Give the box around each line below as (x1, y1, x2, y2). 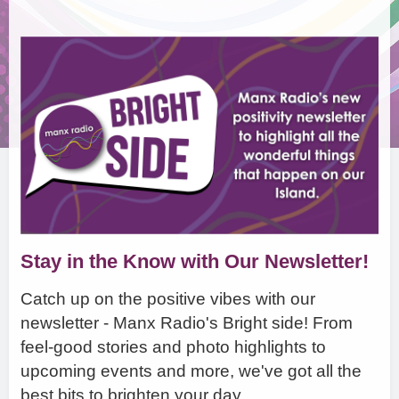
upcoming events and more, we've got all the (20, 361, 362, 380)
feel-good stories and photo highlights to (20, 337, 327, 356)
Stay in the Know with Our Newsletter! (20, 249, 370, 273)
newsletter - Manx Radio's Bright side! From (20, 313, 354, 332)
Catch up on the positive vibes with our (20, 289, 316, 308)
